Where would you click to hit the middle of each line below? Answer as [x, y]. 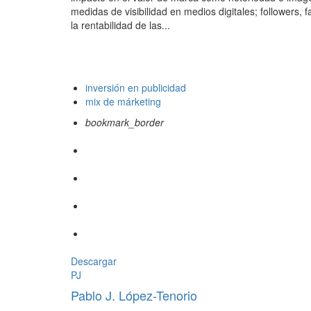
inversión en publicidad [136, 88]
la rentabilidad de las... [120, 25]
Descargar [94, 261]
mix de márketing [123, 102]
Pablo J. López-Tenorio [134, 295]
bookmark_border [125, 123]
